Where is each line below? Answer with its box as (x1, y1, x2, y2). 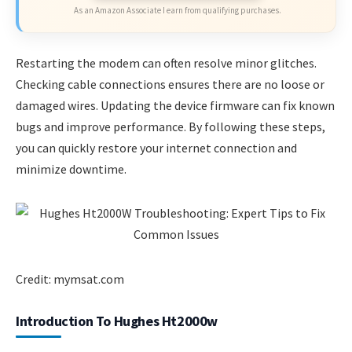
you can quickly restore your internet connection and (16, 139, 297, 156)
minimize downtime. (16, 160, 126, 177)
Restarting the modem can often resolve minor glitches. (16, 54, 317, 71)
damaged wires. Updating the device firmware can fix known (16, 97, 335, 113)
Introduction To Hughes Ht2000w (16, 312, 218, 331)
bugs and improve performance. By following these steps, (16, 118, 325, 134)
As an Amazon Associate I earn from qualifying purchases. (73, 5, 281, 16)
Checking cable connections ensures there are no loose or (16, 75, 324, 92)
